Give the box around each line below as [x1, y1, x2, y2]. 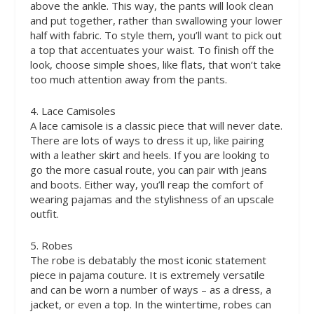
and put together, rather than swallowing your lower [29, 13, 282, 27]
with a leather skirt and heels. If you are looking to [29, 147, 270, 162]
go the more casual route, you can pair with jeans [29, 162, 267, 177]
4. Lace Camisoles [29, 103, 116, 118]
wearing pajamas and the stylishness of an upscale [29, 191, 274, 206]
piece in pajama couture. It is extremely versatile [29, 267, 265, 282]
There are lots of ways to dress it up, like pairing [29, 132, 264, 147]
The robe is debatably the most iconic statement [29, 252, 266, 267]
